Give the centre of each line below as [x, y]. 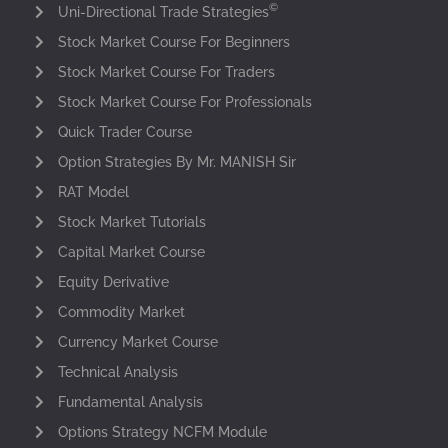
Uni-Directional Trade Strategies [163, 11]
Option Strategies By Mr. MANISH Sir [176, 161]
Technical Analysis [117, 371]
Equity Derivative [113, 281]
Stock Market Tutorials [131, 221]
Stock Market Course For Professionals [184, 101]
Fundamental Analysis [130, 401]
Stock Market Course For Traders [166, 71]
